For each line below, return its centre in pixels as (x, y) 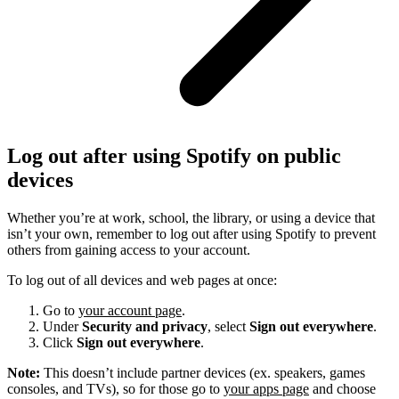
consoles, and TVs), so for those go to (115, 388)
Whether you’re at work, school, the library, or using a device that (191, 217)
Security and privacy (145, 326)
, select (228, 326)
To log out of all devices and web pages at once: (142, 280)
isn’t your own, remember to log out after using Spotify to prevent (191, 233)
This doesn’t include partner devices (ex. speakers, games (203, 372)
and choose (342, 388)
